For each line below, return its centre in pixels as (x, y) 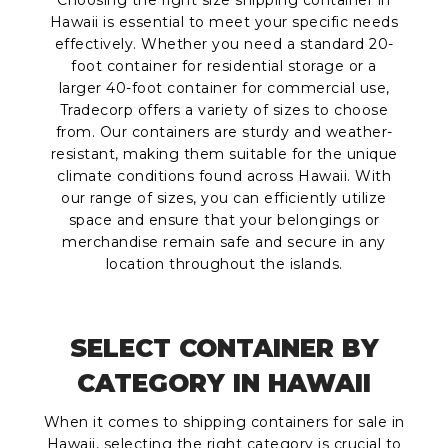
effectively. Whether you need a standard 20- (224, 44)
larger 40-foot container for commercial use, (224, 88)
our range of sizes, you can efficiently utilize (224, 198)
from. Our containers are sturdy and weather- (224, 132)
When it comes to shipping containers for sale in (224, 422)
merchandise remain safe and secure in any (224, 242)
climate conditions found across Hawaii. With (224, 176)
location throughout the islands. (224, 264)
